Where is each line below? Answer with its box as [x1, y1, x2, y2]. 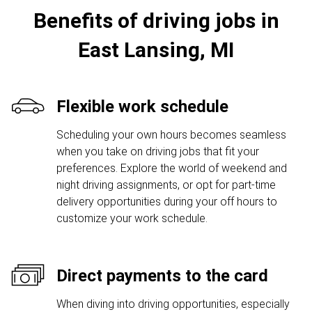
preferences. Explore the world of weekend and [56, 162, 287, 175]
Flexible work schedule [56, 97, 228, 116]
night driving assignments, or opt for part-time [56, 178, 276, 192]
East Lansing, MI [78, 38, 234, 62]
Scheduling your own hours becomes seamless [56, 128, 286, 141]
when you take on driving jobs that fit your [56, 145, 259, 158]
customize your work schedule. [56, 212, 208, 225]
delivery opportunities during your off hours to [56, 195, 277, 208]
